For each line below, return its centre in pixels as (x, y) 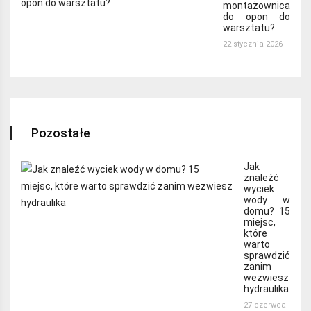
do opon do (257, 17)
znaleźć (261, 177)
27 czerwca (265, 305)
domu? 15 (267, 211)
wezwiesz (266, 277)
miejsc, (260, 222)
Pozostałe (61, 133)
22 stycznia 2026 (253, 44)
